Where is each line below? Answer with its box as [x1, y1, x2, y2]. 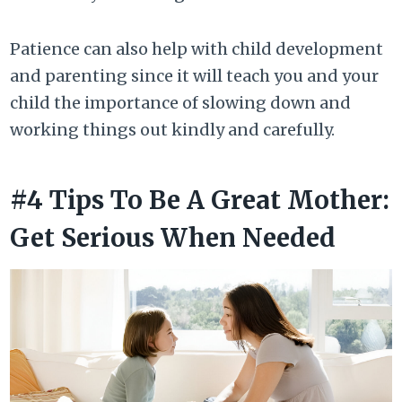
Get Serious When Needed [10, 221, 336, 254]
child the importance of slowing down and [10, 92, 352, 113]
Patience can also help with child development [10, 38, 384, 59]
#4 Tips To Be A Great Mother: [10, 183, 390, 216]
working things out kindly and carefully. [10, 118, 336, 140]
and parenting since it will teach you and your [10, 65, 380, 86]
